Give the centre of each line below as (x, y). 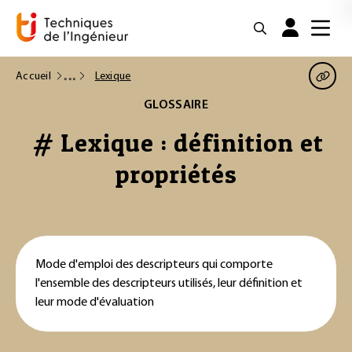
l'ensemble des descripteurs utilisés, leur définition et (169, 284)
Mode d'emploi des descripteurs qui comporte (154, 265)
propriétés (176, 174)
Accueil (33, 76)
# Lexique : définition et (178, 143)
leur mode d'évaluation (95, 302)
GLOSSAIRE (176, 105)
